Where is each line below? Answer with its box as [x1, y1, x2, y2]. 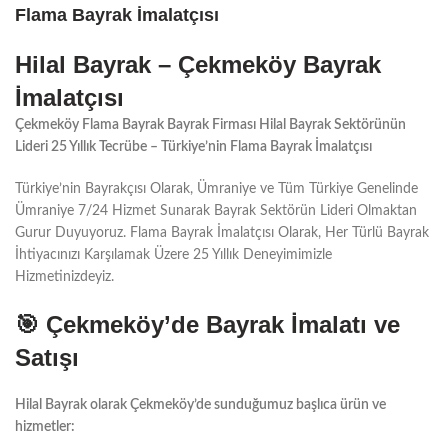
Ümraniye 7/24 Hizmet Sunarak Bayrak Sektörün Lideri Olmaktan [15, 203, 417, 218]
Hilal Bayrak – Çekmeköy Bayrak [15, 50, 381, 78]
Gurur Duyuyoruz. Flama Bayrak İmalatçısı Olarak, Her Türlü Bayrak [15, 225, 429, 240]
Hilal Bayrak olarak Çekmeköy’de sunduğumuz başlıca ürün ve [15, 397, 386, 412]
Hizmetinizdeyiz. [15, 269, 114, 284]
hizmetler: [15, 419, 75, 434]
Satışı [15, 343, 79, 371]
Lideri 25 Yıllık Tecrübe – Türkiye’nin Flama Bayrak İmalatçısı [15, 139, 372, 154]
